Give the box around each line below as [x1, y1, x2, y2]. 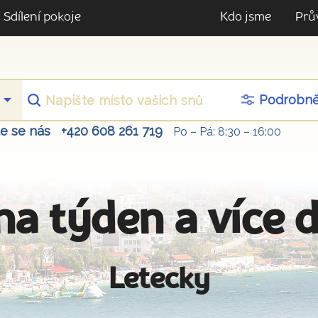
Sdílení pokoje [4, 11, 81, 23]
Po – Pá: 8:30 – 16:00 [173, 125, 281, 139]
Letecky [108, 265, 210, 295]
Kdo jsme [220, 11, 271, 23]
